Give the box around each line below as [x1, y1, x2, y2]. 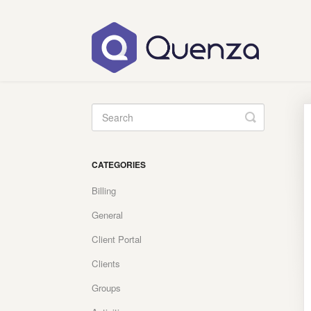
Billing [92, 184, 116, 198]
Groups [92, 281, 121, 295]
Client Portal [92, 233, 142, 246]
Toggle [250, 108, 287, 126]
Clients [92, 257, 120, 271]
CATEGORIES [92, 158, 146, 171]
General [92, 208, 123, 222]
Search [250, 119, 290, 137]
